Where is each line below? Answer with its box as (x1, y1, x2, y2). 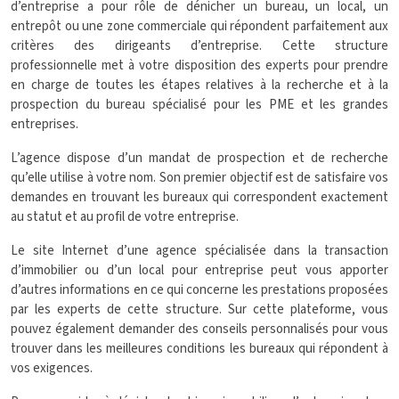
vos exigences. (11, 359, 93, 378)
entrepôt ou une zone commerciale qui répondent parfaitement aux (11, 17, 388, 36)
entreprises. (11, 115, 78, 134)
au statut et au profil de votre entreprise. (11, 208, 239, 226)
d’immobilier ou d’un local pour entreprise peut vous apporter (11, 261, 388, 280)
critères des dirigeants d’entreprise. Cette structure (11, 37, 388, 55)
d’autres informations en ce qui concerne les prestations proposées (11, 281, 388, 299)
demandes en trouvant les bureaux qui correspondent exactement (11, 188, 388, 207)
